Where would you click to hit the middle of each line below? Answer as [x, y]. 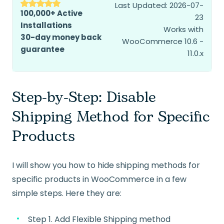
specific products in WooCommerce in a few [99, 179]
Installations [46, 25]
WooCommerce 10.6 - [163, 41]
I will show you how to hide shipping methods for [106, 165]
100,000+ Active [51, 13]
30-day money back [61, 37]
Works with [183, 29]
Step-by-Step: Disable [84, 98]
